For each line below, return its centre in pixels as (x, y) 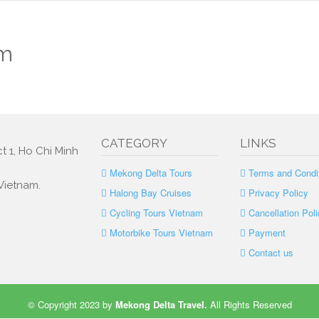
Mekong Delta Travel (159, 304)
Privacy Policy (278, 193)
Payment (267, 232)
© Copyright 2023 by (71, 304)
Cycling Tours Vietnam (156, 213)
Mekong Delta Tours (151, 173)
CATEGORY (134, 143)
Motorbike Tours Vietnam (161, 232)
